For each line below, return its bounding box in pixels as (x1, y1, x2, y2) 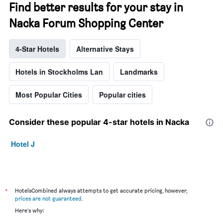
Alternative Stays (76, 44, 134, 54)
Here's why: (15, 207, 44, 215)
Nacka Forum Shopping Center (9, 16, 163, 31)
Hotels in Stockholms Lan (15, 67, 103, 77)
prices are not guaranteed (15, 195, 82, 203)
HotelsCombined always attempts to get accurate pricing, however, (15, 187, 187, 195)
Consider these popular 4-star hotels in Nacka (9, 117, 189, 127)
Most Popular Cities (15, 90, 82, 100)
